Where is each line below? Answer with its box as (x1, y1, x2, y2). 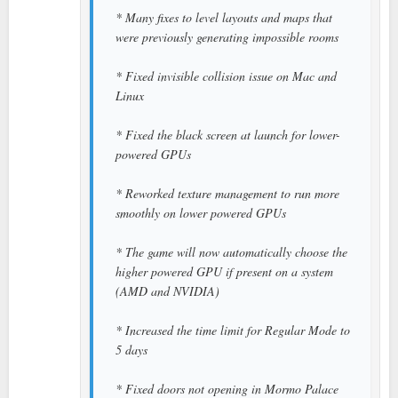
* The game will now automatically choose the (115, 243, 347, 260)
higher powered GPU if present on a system (115, 262, 333, 280)
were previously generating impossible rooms (115, 28, 338, 45)
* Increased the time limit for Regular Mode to (115, 321, 350, 338)
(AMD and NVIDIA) (115, 282, 219, 299)
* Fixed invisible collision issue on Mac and (115, 67, 337, 84)
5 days (115, 340, 147, 358)
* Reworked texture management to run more (115, 184, 339, 202)
